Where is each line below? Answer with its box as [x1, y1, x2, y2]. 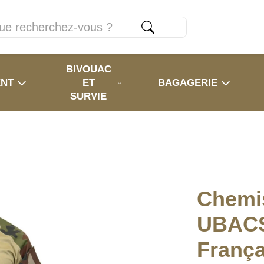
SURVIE [70, 91, 107, 102]
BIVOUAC [65, 64, 111, 75]
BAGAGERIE [158, 77, 217, 88]
